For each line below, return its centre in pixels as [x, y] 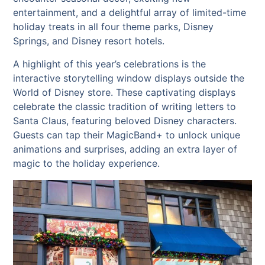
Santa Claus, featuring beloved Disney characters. [125, 120]
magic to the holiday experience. [87, 163]
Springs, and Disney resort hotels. [89, 41]
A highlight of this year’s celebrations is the [110, 64]
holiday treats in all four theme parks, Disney [114, 27]
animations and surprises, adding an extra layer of [125, 149]
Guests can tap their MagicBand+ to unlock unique [127, 135]
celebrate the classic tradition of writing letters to [125, 106]
